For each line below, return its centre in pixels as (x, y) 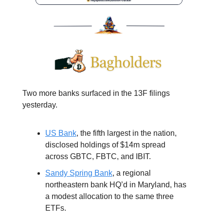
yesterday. (40, 105)
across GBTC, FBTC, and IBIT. (98, 156)
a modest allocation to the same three (109, 196)
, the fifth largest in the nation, (127, 133)
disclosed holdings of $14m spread (105, 145)
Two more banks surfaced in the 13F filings (96, 93)
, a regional (132, 173)
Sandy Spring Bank (79, 173)
